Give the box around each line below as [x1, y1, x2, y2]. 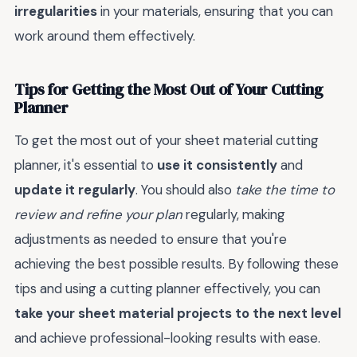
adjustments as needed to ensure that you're [14, 230, 287, 249]
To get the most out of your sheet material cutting [14, 131, 319, 150]
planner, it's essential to [14, 156, 157, 175]
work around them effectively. [14, 27, 195, 45]
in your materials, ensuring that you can [97, 2, 333, 21]
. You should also [135, 181, 235, 199]
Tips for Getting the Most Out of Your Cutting [14, 78, 324, 100]
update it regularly [14, 181, 135, 199]
